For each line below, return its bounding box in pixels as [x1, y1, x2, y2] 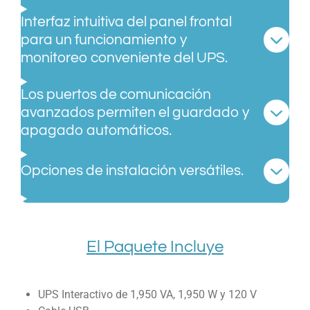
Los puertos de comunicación [21, 86, 211, 102]
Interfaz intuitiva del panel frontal [21, 14, 232, 29]
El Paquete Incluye [86, 237, 224, 255]
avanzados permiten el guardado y [21, 104, 249, 120]
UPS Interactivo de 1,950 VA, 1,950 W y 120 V [37, 288, 257, 302]
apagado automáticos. [21, 122, 172, 138]
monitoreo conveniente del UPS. [21, 50, 228, 65]
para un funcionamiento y [21, 32, 187, 47]
